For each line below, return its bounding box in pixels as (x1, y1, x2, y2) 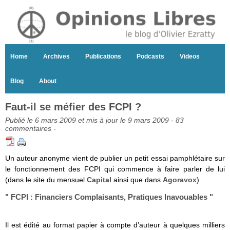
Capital (87, 176, 111, 184)
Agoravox (163, 176, 197, 184)
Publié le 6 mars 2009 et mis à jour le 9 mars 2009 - (5, 116, 176, 125)
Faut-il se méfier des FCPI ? (5, 101, 141, 113)
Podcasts (137, 53, 164, 61)
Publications (85, 53, 121, 61)
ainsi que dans (111, 176, 163, 184)
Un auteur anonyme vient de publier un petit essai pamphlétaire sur (5, 154, 225, 163)
